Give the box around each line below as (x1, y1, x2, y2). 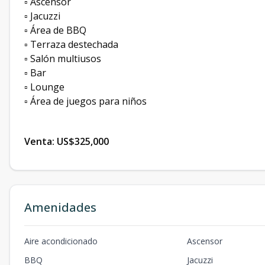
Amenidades (24, 199, 96, 215)
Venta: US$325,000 (24, 135, 109, 148)
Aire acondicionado (24, 235, 98, 247)
